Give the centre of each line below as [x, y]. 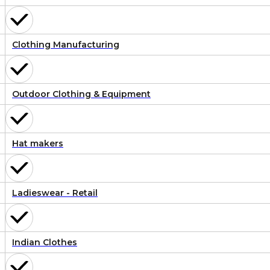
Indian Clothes [45, 243]
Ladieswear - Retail [55, 193]
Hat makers [38, 144]
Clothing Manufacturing [66, 45]
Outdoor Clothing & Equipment [81, 94]
